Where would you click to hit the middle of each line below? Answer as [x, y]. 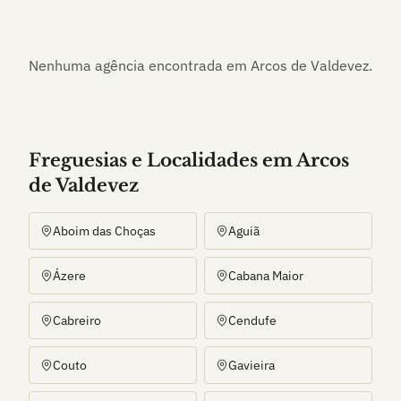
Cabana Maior [266, 276]
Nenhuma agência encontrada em [140, 65]
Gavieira [252, 365]
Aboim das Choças [104, 231]
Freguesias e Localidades [143, 160]
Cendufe [252, 320]
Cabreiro [77, 320]
